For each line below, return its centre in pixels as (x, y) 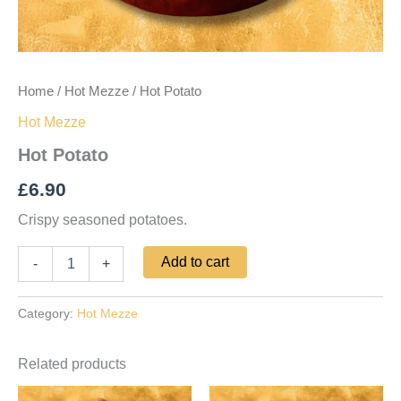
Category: (47, 313)
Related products (72, 363)
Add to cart (196, 261)
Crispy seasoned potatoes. (102, 219)
